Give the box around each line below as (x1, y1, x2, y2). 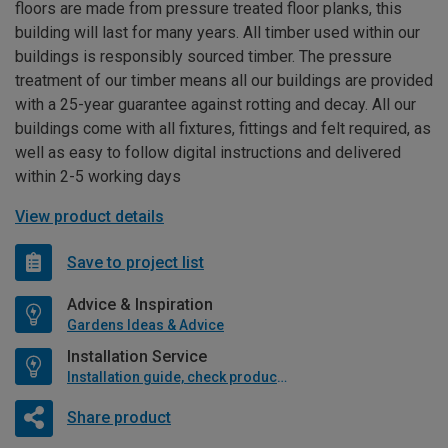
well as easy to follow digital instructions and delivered (15, 143, 401, 163)
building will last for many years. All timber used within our (15, 23, 420, 43)
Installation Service (67, 347, 207, 367)
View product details (15, 207, 164, 227)
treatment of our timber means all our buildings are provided (15, 71, 433, 91)
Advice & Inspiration (67, 295, 213, 315)
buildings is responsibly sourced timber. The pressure (15, 47, 392, 67)
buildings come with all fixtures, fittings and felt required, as (15, 119, 431, 139)
